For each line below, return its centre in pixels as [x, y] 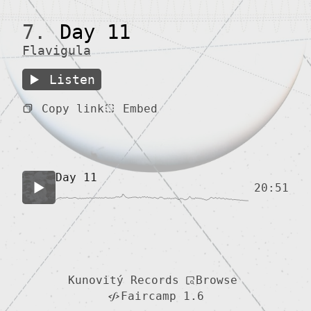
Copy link [73, 108]
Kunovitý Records [124, 280]
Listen [73, 79]
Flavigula [57, 51]
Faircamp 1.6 [162, 296]
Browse [217, 280]
